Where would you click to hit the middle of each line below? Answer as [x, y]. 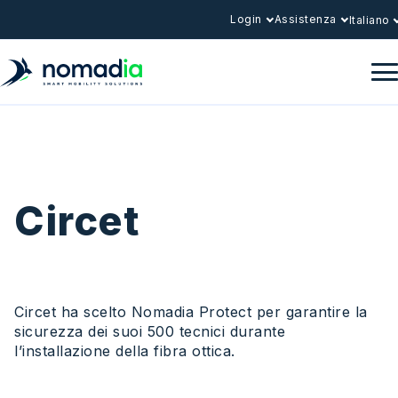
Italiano [371, 20]
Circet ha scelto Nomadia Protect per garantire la [191, 311]
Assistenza [305, 19]
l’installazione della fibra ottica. [125, 350]
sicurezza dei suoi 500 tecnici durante [150, 331]
